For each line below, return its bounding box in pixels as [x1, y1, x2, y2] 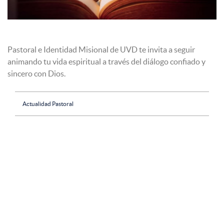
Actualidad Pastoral [22, 100, 73, 107]
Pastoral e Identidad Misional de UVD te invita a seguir [7, 45, 195, 54]
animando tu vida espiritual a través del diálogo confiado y [7, 57, 205, 66]
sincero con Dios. [7, 69, 65, 78]
